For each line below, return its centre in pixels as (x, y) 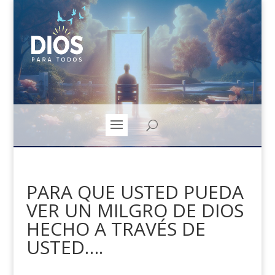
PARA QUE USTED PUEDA (135, 192)
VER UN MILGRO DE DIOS (135, 210)
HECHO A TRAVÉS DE (116, 229)
